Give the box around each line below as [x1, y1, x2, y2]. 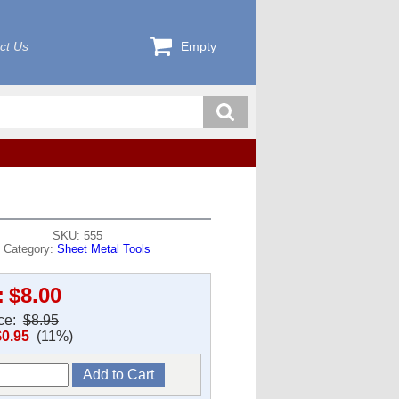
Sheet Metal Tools [57, 242, 151, 256]
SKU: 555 [52, 229, 102, 242]
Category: [4, 242, 58, 256]
